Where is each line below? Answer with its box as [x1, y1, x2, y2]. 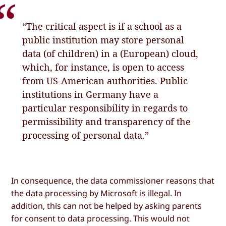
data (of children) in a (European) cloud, [22, 47, 199, 60]
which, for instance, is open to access [22, 61, 185, 73]
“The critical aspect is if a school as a [22, 20, 182, 32]
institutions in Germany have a [22, 88, 159, 100]
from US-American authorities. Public [22, 74, 188, 87]
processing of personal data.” [22, 129, 149, 141]
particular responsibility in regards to [22, 101, 188, 114]
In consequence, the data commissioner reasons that [11, 175, 215, 186]
